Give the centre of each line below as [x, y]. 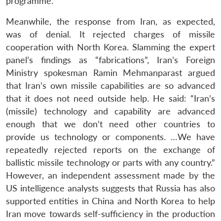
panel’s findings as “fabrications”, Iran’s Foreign [110, 60]
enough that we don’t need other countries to [110, 124]
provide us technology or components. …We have [110, 137]
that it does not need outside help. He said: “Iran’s [110, 98]
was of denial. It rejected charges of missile [110, 34]
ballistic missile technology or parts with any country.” [110, 162]
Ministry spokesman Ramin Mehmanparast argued [110, 73]
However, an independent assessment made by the [110, 175]
